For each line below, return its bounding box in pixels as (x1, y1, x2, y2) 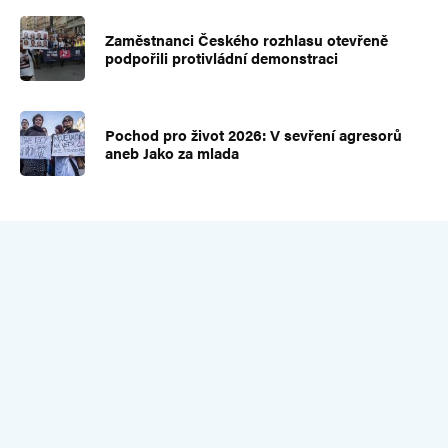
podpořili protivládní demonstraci (105, 46, 338, 68)
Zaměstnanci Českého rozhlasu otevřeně (105, 28, 388, 50)
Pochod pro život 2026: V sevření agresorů (105, 123, 402, 145)
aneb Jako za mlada (105, 141, 239, 163)
